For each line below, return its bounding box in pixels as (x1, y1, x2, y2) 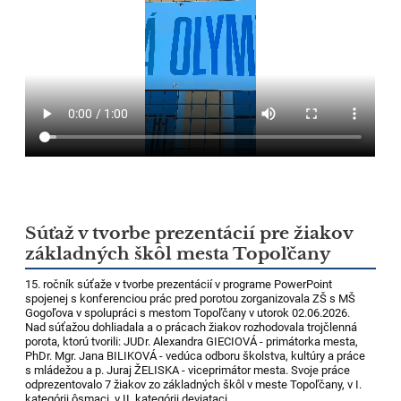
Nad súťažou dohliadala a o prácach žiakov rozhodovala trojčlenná (25, 320, 358, 334)
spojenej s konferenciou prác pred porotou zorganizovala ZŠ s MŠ (25, 291, 356, 305)
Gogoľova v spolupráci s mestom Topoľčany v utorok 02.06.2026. (25, 305, 351, 320)
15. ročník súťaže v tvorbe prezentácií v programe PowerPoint (25, 277, 333, 291)
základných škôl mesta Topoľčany (25, 243, 331, 264)
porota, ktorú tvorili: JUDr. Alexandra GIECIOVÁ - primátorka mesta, (25, 334, 359, 348)
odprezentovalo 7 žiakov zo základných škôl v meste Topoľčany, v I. (25, 377, 363, 391)
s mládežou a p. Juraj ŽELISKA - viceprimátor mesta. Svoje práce (25, 363, 351, 377)
